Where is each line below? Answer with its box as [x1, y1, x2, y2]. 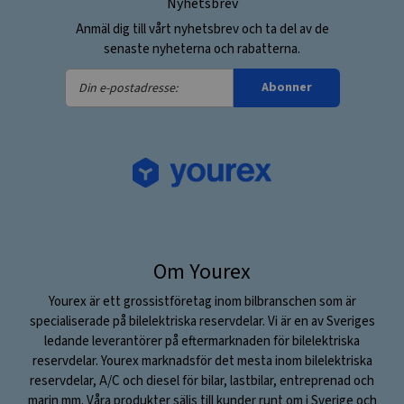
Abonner [261, 78, 312, 97]
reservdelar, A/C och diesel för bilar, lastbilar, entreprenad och [30, 372, 374, 390]
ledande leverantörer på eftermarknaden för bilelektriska [44, 332, 360, 351]
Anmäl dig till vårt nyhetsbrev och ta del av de [75, 20, 329, 40]
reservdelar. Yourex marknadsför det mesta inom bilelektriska [32, 352, 372, 371]
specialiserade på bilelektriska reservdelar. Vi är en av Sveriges [29, 312, 375, 331]
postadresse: [63, 119, 146, 139]
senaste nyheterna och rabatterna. [104, 40, 300, 60]
